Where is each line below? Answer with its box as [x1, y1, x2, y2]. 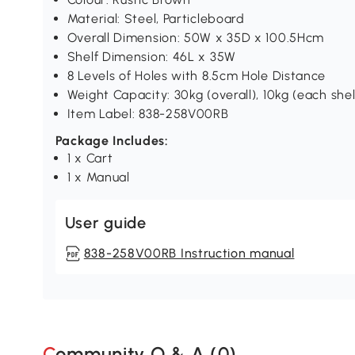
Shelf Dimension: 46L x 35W [67, 49, 236, 65]
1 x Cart [67, 151, 113, 166]
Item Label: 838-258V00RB [67, 106, 229, 122]
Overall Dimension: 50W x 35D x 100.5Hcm [67, 30, 325, 46]
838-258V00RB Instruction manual [83, 246, 295, 261]
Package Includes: [55, 133, 169, 149]
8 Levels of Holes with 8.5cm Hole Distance [67, 68, 326, 84]
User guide [64, 213, 147, 233]
